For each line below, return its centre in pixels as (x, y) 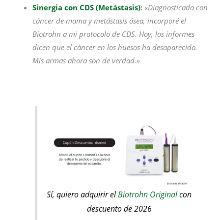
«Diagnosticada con (176, 8)
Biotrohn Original (148, 195)
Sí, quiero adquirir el (82, 195)
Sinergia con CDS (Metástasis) (87, 8)
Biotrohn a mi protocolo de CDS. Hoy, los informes (114, 34)
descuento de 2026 (119, 209)
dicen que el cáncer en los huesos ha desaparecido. (115, 47)
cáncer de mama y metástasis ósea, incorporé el (110, 21)
